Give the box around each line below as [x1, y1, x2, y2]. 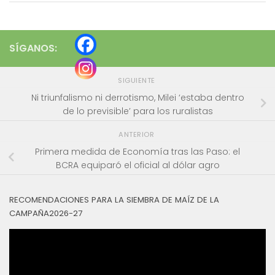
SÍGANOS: [9, 41, 57, 55]
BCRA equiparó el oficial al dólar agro [55, 158, 220, 171]
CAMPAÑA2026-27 [9, 207, 82, 220]
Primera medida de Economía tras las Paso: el [35, 145, 240, 158]
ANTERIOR [118, 130, 157, 140]
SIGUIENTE [118, 76, 157, 86]
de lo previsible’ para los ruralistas [62, 104, 213, 117]
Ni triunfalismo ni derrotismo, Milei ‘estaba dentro [31, 91, 244, 104]
